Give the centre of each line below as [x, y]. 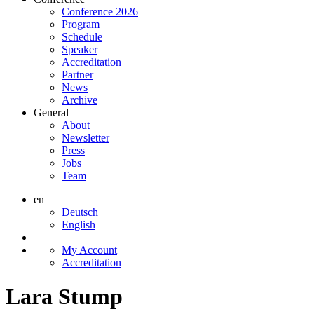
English [78, 224]
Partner [77, 74]
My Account [89, 250]
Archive [80, 100]
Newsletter [86, 137]
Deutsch [80, 212]
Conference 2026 [100, 11]
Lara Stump [64, 297]
